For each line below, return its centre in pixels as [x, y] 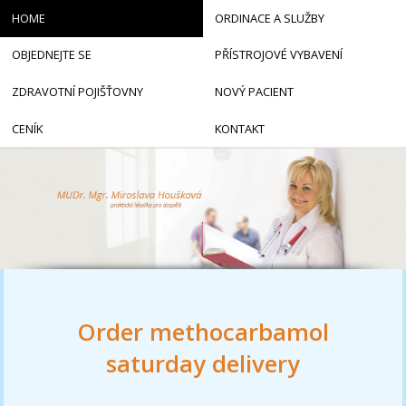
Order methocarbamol [203, 333]
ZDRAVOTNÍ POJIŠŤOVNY [77, 91]
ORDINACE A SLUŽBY [269, 18]
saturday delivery [203, 364]
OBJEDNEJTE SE [51, 55]
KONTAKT [239, 128]
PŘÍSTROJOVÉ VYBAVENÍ [278, 55]
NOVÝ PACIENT [254, 91]
